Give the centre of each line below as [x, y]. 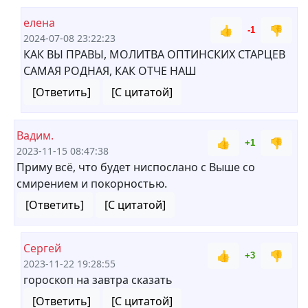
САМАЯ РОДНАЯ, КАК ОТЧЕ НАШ [110, 71]
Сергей [42, 248]
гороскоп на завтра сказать [98, 280]
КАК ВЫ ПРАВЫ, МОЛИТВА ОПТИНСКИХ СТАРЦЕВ [154, 54]
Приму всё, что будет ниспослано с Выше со [136, 167]
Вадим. [35, 135]
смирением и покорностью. [92, 184]
